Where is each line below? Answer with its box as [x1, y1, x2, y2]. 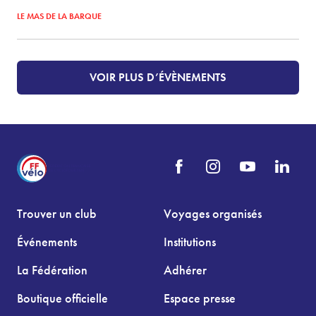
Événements [17, 233, 77, 250]
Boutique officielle [17, 289, 108, 306]
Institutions [164, 233, 216, 250]
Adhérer [164, 261, 207, 278]
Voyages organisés [164, 205, 262, 221]
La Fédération [17, 261, 87, 278]
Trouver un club [17, 205, 97, 221]
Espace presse [164, 289, 236, 306]
